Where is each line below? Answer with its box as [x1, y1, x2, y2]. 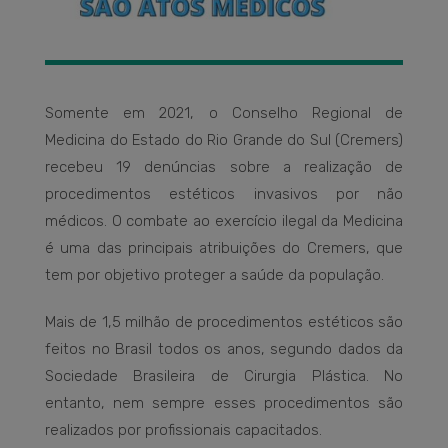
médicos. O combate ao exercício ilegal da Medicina [45, 211, 403, 230]
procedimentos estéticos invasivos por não [45, 184, 403, 203]
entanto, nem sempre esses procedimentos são [45, 393, 403, 412]
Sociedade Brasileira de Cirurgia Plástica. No [45, 366, 403, 385]
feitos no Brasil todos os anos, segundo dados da [45, 339, 403, 358]
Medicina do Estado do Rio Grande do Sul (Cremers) [45, 130, 403, 149]
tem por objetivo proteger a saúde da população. [45, 265, 384, 284]
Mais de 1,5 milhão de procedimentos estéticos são [45, 312, 403, 331]
